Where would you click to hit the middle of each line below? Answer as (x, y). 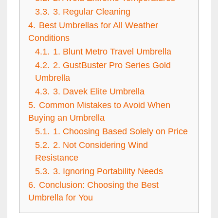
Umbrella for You (61, 198)
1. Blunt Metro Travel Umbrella (112, 52)
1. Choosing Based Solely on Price (120, 132)
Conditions (49, 38)
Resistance (57, 158)
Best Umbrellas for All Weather (99, 26)
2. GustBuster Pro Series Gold (112, 65)
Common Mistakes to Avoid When (105, 105)
